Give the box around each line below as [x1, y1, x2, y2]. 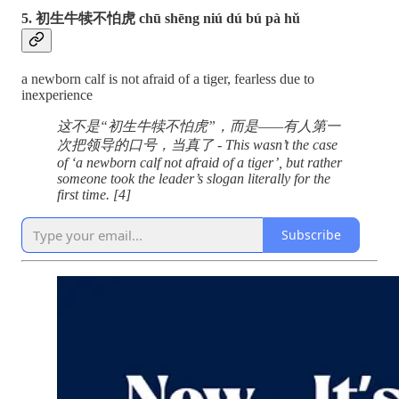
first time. [57, 186, 110, 202]
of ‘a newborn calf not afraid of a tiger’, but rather [57, 154, 342, 170]
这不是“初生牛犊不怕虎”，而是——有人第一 [57, 118, 340, 134]
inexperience [21, 86, 93, 102]
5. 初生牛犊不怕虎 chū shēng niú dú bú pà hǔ [21, 10, 300, 26]
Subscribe [281, 226, 341, 244]
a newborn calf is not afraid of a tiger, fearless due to [21, 70, 314, 86]
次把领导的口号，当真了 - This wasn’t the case [57, 136, 338, 152]
